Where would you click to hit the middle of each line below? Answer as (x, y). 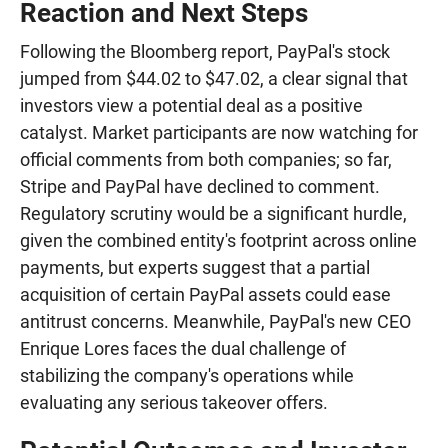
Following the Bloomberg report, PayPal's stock (205, 51)
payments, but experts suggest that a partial (195, 267)
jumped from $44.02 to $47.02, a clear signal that (214, 78)
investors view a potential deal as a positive (191, 105)
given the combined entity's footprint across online (218, 240)
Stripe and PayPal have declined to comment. (200, 186)
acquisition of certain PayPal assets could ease (205, 294)
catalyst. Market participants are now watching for (219, 132)
